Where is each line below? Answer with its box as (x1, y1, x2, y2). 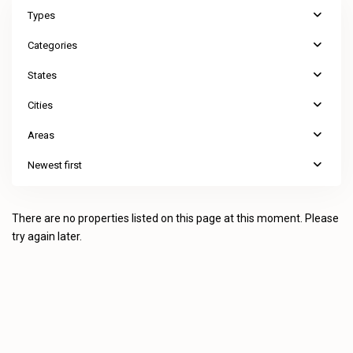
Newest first (28, 159, 82, 171)
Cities (28, 99, 53, 111)
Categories (28, 39, 77, 51)
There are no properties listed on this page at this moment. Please (12, 212, 339, 225)
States (28, 69, 57, 81)
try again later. (12, 230, 82, 243)
